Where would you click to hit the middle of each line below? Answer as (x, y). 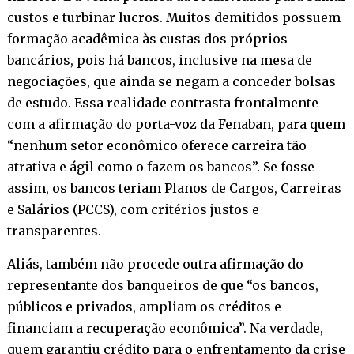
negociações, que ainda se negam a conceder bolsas (171, 81)
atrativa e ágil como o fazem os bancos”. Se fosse (160, 166)
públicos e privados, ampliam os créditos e (144, 306)
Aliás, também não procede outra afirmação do (155, 264)
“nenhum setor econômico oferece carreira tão (156, 145)
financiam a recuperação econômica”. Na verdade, (165, 328)
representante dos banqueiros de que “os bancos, (162, 285)
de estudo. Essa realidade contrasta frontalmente (162, 102)
